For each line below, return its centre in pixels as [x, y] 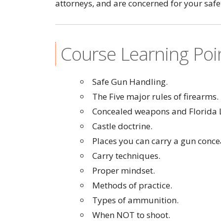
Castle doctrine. [122, 126]
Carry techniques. [126, 156]
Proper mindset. [124, 170]
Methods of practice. [132, 185]
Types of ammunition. [135, 200]
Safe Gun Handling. [130, 82]
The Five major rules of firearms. [155, 96]
